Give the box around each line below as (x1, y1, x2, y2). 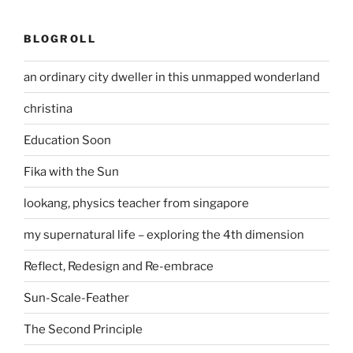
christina (24, 101, 72, 116)
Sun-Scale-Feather (24, 290, 129, 305)
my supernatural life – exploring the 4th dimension (24, 227, 304, 242)
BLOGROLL (24, 32, 96, 45)
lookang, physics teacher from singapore (24, 195, 249, 210)
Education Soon (24, 132, 111, 147)
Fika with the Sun (24, 164, 119, 179)
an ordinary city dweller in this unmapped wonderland (24, 69, 320, 84)
